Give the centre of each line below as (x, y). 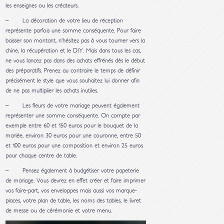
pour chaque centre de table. (41, 156)
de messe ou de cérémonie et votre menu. (59, 211)
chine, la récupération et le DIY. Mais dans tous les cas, (73, 51)
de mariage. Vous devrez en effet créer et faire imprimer (76, 181)
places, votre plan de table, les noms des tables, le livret (73, 201)
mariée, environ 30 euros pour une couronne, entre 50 (73, 136)
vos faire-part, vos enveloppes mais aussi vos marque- (71, 191)
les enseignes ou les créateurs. (42, 6)
